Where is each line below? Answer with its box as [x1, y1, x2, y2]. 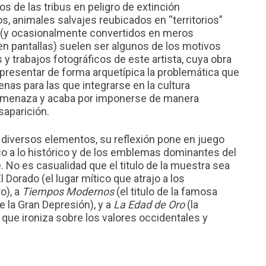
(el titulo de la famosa [114, 185, 217, 198]
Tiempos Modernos [22, 185, 114, 198]
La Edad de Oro [113, 198, 185, 211]
